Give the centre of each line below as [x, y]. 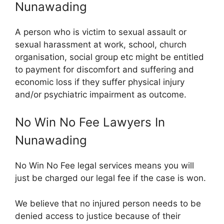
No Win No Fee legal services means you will [104, 165]
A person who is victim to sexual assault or [101, 32]
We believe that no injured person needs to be [108, 203]
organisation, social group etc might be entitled [109, 57]
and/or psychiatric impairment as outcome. [101, 94]
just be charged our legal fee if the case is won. [110, 178]
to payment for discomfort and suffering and [104, 69]
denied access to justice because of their [98, 216]
